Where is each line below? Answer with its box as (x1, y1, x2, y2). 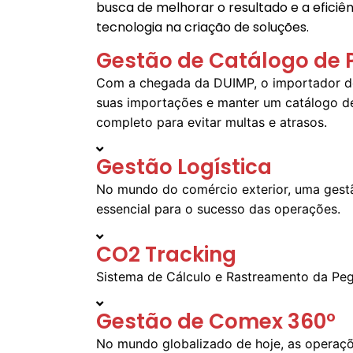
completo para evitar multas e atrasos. (96, 113, 327, 130)
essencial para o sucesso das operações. (96, 201, 340, 217)
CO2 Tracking (96, 240, 236, 269)
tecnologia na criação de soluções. (96, 18, 309, 37)
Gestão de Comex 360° (96, 307, 336, 336)
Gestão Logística (96, 153, 272, 182)
